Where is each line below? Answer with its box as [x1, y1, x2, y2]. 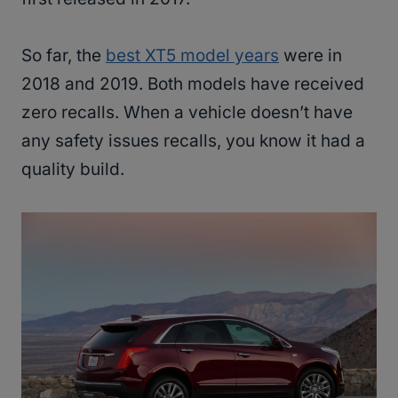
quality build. [21, 158, 124, 179]
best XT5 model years [106, 44, 279, 66]
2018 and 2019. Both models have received [21, 73, 364, 94]
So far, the [21, 44, 106, 66]
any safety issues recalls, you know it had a [21, 130, 365, 151]
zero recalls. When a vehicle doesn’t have [21, 101, 353, 123]
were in [279, 44, 342, 66]
